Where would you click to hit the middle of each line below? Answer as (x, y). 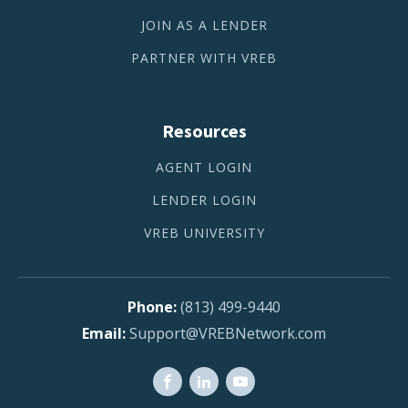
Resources (204, 131)
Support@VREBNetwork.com (228, 333)
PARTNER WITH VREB (204, 58)
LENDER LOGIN (204, 200)
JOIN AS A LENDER (204, 25)
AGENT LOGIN (204, 167)
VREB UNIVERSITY (204, 233)
